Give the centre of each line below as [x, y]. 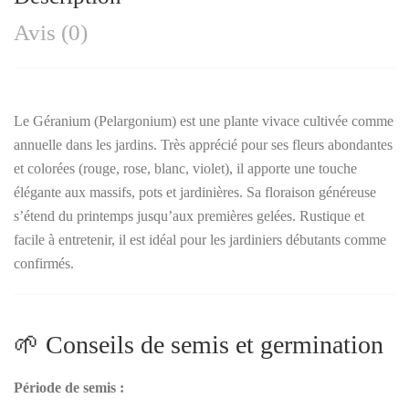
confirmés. [44, 263]
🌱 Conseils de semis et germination [199, 344]
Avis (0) [51, 32]
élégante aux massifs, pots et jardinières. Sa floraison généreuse [195, 192]
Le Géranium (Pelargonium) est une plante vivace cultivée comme [204, 121]
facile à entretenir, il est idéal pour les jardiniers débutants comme [200, 239]
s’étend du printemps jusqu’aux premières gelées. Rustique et [189, 215]
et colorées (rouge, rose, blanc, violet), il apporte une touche [185, 168]
